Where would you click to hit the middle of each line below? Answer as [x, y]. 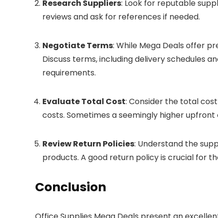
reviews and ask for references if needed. [121, 17]
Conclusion [71, 187]
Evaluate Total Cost [84, 102]
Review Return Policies [88, 144]
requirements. [69, 73]
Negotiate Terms [78, 46]
